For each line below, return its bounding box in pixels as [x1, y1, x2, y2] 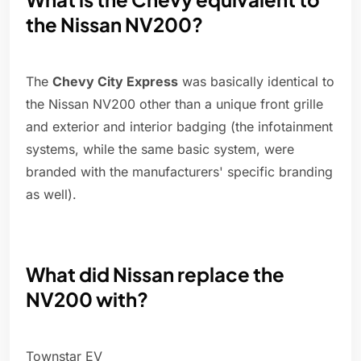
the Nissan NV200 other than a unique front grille [26, 96, 323, 113]
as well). [26, 186, 77, 203]
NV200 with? [26, 287, 148, 312]
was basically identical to [178, 73, 334, 90]
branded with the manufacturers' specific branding [26, 164, 333, 180]
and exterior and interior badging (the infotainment [26, 118, 333, 135]
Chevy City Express [52, 73, 178, 90]
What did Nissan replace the [26, 262, 284, 287]
